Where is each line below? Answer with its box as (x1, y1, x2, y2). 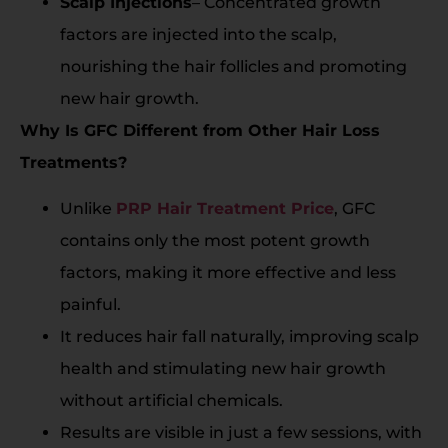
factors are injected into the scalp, (60, 24, 337, 44)
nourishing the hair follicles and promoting (60, 56, 407, 76)
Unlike (60, 199, 116, 219)
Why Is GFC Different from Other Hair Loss (20, 120, 380, 140)
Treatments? (20, 152, 127, 172)
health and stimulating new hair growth (60, 359, 386, 379)
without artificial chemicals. (60, 391, 283, 411)
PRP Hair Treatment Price (116, 199, 334, 219)
